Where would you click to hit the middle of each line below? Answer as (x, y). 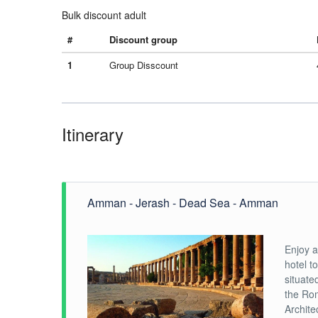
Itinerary (93, 134)
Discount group (143, 39)
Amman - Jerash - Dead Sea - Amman (183, 203)
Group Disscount (144, 65)
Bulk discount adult (104, 15)
